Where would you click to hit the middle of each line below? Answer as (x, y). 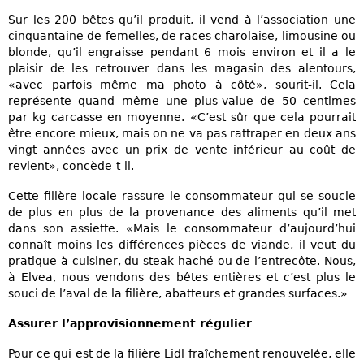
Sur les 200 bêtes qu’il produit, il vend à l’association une (182, 19)
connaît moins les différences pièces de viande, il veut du (182, 244)
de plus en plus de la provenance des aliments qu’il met (182, 212)
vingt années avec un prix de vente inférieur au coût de (182, 149)
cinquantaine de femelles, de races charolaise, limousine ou (182, 35)
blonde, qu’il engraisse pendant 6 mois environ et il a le (182, 52)
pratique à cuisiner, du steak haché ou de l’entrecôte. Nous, (182, 260)
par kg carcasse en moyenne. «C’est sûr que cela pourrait (182, 117)
